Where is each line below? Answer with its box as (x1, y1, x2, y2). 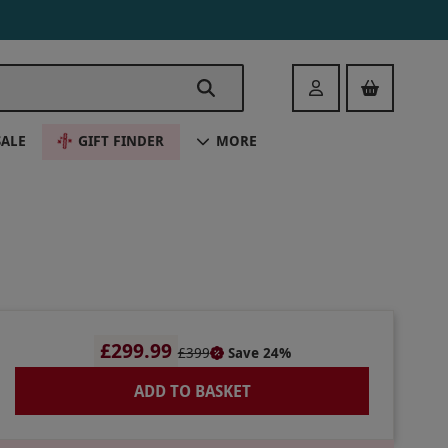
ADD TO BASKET (133, 380, 251, 402)
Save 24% (227, 343, 291, 362)
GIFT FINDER (78, 130, 165, 150)
